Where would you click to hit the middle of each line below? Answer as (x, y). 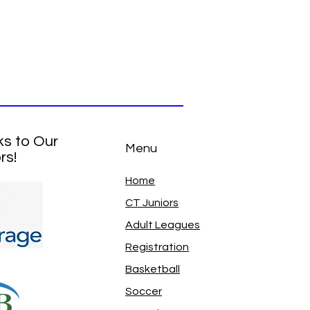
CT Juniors (152, 203)
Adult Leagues (163, 225)
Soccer (144, 292)
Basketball (153, 270)
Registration (157, 247)
